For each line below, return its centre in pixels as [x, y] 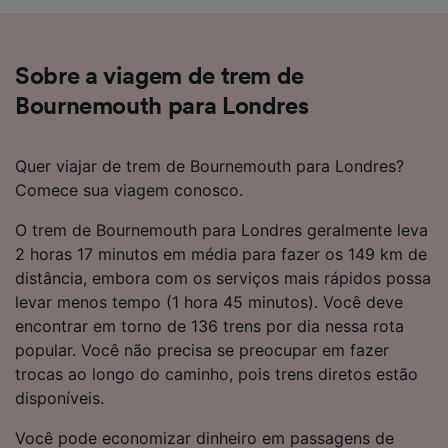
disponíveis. [59, 397]
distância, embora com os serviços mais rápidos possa [223, 277]
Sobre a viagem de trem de [160, 76]
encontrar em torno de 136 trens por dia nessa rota [209, 325]
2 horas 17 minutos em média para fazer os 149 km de [221, 253]
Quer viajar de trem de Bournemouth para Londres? [209, 165]
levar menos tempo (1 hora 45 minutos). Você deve [209, 301]
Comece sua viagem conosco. [129, 189]
